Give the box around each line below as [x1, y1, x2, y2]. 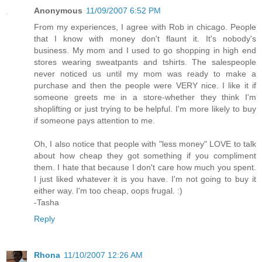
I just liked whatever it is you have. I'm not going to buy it [34, 174, 256, 184]
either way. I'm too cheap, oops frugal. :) [34, 185, 182, 195]
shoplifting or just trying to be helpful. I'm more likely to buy [34, 104, 256, 113]
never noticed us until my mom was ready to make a [34, 68, 256, 78]
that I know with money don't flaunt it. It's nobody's [34, 33, 256, 43]
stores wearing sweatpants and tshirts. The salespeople [34, 57, 256, 67]
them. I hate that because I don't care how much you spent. [34, 162, 256, 172]
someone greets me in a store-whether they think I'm [34, 92, 256, 102]
